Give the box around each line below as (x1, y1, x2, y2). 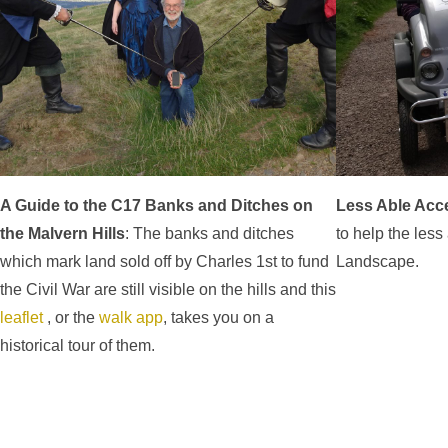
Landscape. (336, 253, 419, 271)
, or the (43, 309, 99, 327)
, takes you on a (163, 309, 274, 327)
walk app (99, 309, 163, 327)
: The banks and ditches (125, 225, 294, 243)
